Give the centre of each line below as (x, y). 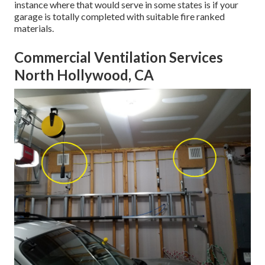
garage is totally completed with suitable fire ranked (119, 17)
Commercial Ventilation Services (119, 57)
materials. (34, 28)
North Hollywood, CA (84, 75)
